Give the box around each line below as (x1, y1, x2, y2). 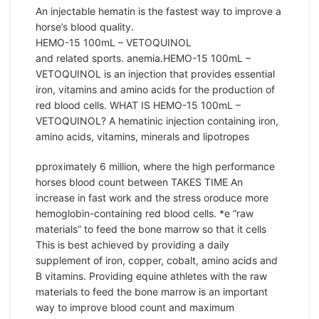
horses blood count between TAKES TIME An (36, 176, 243, 188)
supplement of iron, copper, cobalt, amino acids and (36, 254, 278, 266)
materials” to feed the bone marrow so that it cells (36, 223, 266, 235)
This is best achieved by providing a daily (36, 239, 229, 251)
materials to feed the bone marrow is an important (36, 286, 268, 298)
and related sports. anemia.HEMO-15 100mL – (36, 52, 251, 64)
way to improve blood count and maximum (36, 301, 234, 313)
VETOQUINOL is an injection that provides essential (36, 68, 275, 80)
